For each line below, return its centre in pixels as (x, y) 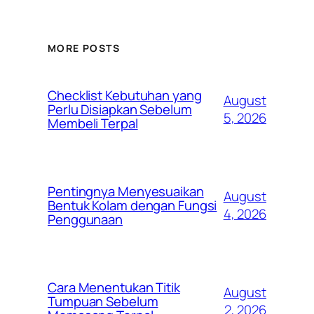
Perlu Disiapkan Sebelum (120, 110)
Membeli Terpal (93, 124)
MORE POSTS (84, 48)
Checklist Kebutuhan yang (125, 96)
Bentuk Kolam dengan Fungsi (132, 206)
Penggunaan (86, 220)
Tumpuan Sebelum (103, 302)
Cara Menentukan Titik (114, 288)
